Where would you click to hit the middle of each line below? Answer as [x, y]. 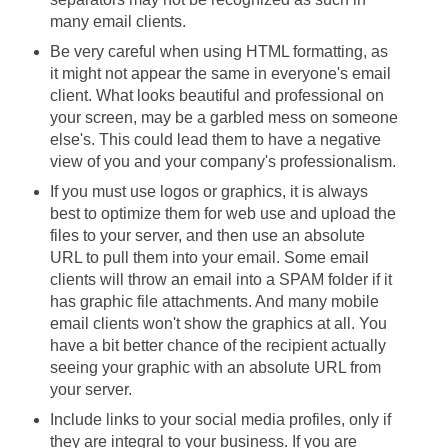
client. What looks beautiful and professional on [216, 95]
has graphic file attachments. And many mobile [214, 301]
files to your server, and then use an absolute [207, 235]
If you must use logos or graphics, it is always [208, 191]
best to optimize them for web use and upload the [222, 213]
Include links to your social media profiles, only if [220, 419]
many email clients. [119, 22]
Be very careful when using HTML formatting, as [218, 51]
